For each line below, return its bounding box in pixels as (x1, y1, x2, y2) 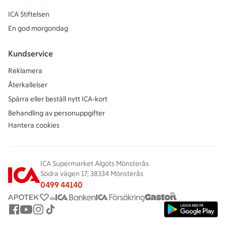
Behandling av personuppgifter (8, 109, 105, 118)
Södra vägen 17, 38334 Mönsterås (40, 169, 143, 179)
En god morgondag (8, 24, 68, 33)
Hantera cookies (8, 121, 60, 130)
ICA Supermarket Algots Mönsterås (40, 159, 149, 168)
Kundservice (8, 49, 53, 59)
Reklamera (8, 67, 42, 76)
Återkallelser (8, 81, 47, 90)
